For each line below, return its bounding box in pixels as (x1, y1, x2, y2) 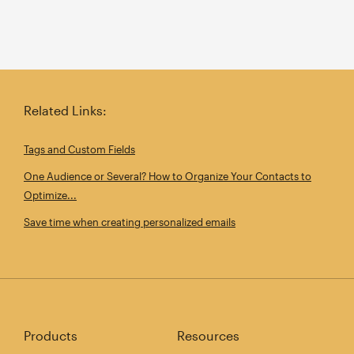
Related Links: (24, 103, 107, 118)
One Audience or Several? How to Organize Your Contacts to (24, 170, 311, 183)
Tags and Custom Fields (24, 143, 135, 156)
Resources (177, 328, 239, 343)
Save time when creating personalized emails (24, 216, 235, 228)
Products (24, 328, 77, 343)
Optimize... (24, 189, 77, 201)
